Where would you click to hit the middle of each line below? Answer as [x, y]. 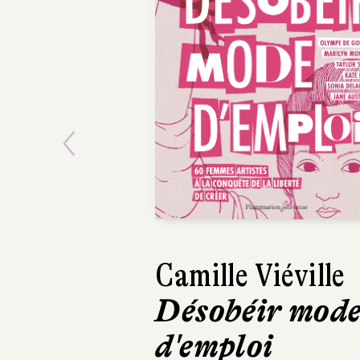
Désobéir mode [255, 311]
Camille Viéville [246, 276]
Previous [133, 168]
